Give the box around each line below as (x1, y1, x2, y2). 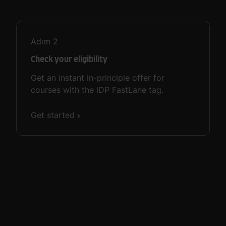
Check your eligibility (31, 55, 107, 64)
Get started (31, 109, 75, 120)
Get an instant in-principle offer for (31, 73, 164, 83)
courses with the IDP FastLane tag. (31, 85, 163, 95)
